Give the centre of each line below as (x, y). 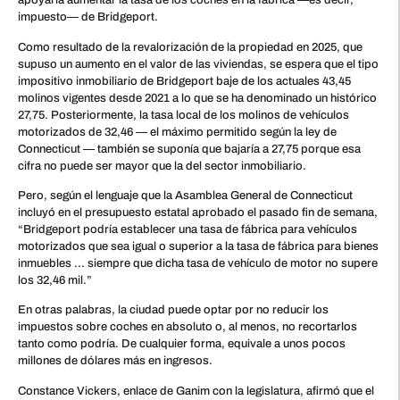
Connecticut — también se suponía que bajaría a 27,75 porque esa (189, 149)
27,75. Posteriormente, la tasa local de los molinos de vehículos (183, 115)
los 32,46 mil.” (55, 281)
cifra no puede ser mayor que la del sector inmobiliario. (162, 166)
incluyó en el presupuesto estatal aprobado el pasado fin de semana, (198, 213)
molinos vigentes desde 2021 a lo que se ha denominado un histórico (197, 98)
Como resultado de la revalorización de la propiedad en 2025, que (190, 47)
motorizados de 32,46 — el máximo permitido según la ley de (177, 132)
